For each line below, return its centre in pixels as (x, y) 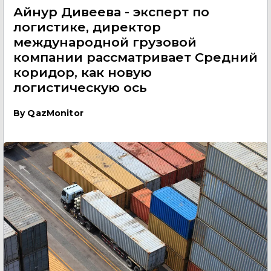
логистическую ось (80, 87)
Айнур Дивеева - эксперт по (111, 12)
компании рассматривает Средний (135, 57)
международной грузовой (105, 42)
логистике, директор (87, 27)
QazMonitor (55, 113)
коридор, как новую (83, 72)
